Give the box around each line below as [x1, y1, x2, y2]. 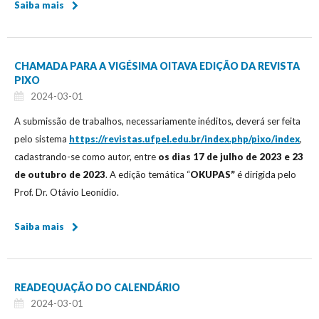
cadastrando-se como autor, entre [14, 150, 158, 162]
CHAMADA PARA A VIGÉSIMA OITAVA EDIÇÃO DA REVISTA [14, 59, 300, 72]
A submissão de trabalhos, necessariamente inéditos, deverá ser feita [14, 115, 300, 127]
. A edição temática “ [105, 168, 190, 180]
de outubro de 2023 [14, 168, 105, 180]
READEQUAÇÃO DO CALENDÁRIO [14, 281, 180, 293]
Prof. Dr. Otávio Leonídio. [14, 186, 119, 198]
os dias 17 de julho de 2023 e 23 [158, 150, 303, 162]
